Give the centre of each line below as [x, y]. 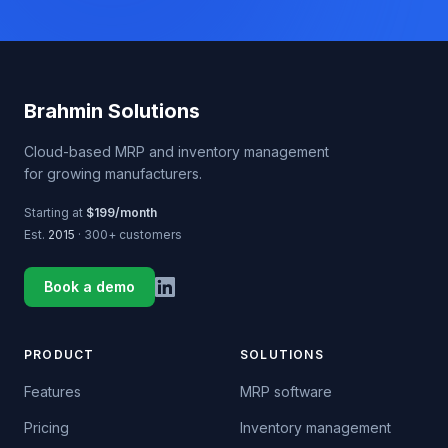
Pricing [46, 427]
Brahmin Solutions [112, 111]
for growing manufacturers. [113, 173]
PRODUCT [59, 354]
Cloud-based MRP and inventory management [176, 151]
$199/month [121, 212]
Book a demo [89, 286]
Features [52, 391]
